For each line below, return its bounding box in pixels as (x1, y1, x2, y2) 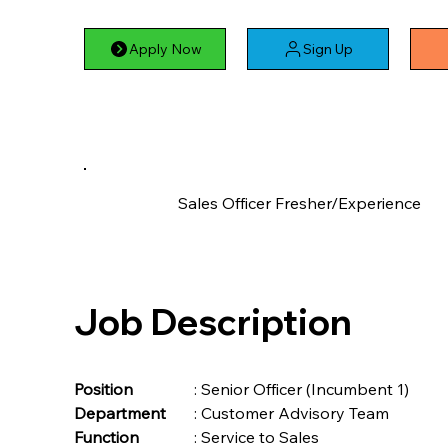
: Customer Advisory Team (194, 402, 390, 423)
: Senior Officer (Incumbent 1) (194, 378, 410, 399)
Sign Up (303, 39, 353, 58)
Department (74, 402, 167, 423)
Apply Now (128, 39, 202, 58)
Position (133, 378, 155, 399)
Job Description (73, 299, 352, 345)
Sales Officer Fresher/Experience (177, 192, 421, 213)
